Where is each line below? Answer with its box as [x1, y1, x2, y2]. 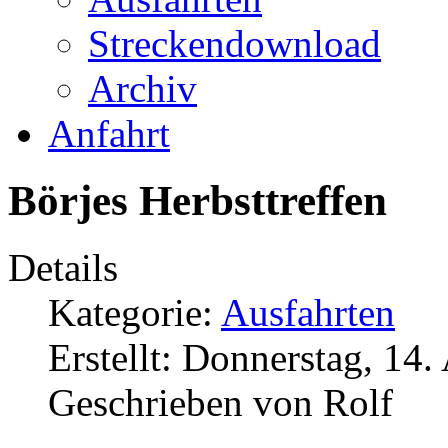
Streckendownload [88, 22, 381, 65]
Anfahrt [48, 112, 170, 155]
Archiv [88, 67, 197, 110]
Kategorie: [48, 290, 221, 334]
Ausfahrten [221, 290, 395, 334]
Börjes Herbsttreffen [8, 176, 387, 224]
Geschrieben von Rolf [48, 380, 393, 424]
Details [8, 245, 118, 289]
